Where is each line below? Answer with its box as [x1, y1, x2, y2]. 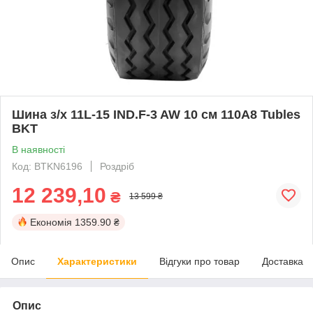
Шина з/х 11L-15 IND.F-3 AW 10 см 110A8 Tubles [12, 107, 300, 122]
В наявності [12, 143, 65, 155]
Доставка [262, 255, 303, 267]
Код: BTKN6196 [12, 160, 82, 172]
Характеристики [57, 255, 137, 267]
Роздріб [100, 160, 134, 172]
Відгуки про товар [159, 255, 240, 267]
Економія [30, 216, 72, 228]
